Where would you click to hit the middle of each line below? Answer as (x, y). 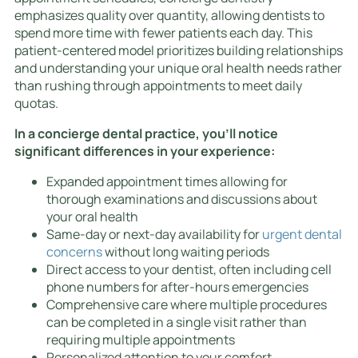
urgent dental (302, 234)
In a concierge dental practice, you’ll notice (146, 133)
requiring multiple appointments (141, 339)
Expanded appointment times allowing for (167, 181)
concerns (74, 251)
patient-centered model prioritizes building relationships (179, 50)
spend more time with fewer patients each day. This (163, 32)
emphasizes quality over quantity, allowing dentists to (169, 15)
